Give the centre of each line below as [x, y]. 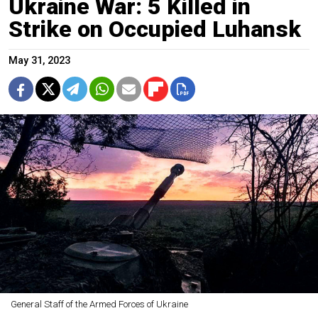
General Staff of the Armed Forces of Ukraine [99, 305]
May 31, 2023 [39, 61]
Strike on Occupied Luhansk [155, 29]
